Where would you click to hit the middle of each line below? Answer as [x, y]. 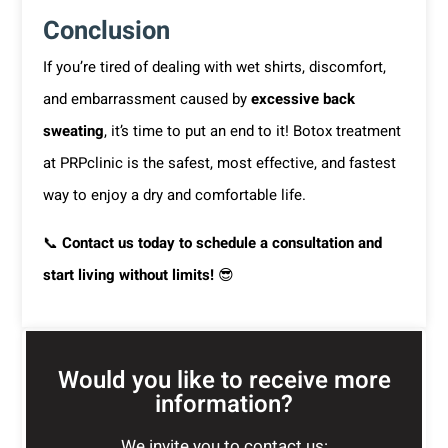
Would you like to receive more [224, 380]
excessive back [302, 98]
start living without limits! [128, 274]
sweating [73, 130]
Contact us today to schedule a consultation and [221, 242]
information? [224, 404]
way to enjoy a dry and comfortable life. [174, 194]
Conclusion [106, 30]
